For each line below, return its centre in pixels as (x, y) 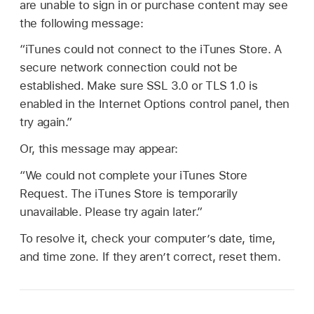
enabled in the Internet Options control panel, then (155, 104)
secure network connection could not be (129, 68)
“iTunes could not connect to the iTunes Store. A (151, 49)
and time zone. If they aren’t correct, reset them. (150, 257)
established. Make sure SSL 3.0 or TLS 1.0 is (139, 86)
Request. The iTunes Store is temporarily (129, 194)
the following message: (82, 23)
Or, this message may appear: (99, 149)
